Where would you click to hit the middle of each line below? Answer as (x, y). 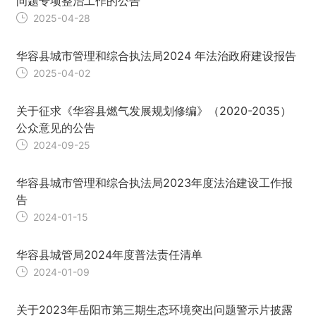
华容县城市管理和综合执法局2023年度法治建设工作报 (154, 183)
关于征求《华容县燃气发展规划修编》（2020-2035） (154, 111)
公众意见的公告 (56, 128)
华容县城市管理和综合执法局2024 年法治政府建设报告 (156, 56)
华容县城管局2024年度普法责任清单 (109, 255)
